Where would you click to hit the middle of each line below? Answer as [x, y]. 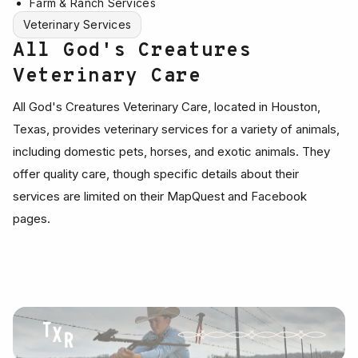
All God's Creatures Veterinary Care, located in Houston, [167, 107]
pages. [32, 219]
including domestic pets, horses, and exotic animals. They [171, 151]
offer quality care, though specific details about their [156, 174]
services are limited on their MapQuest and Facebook [160, 196]
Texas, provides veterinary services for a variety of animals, [176, 129]
